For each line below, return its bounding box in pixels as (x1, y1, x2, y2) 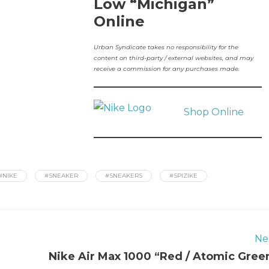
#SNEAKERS (105, 172, 142, 180)
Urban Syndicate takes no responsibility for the (93, 43, 238, 51)
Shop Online (183, 106, 244, 118)
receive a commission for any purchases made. (93, 65, 240, 73)
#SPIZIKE (169, 172, 198, 180)
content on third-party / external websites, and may (93, 54, 253, 62)
